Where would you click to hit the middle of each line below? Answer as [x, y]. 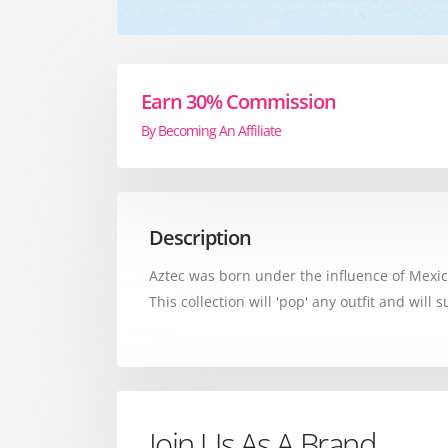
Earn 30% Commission [239, 101]
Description [200, 237]
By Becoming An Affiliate [211, 130]
